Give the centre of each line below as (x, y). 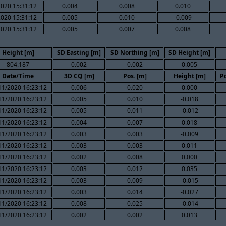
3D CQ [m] (79, 76)
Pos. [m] (135, 76)
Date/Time (18, 76)
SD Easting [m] (79, 52)
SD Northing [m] (135, 52)
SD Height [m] (189, 52)
